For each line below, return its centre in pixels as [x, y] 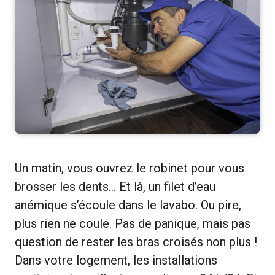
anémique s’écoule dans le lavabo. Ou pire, [128, 205]
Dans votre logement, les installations [116, 261]
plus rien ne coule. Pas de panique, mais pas [133, 224]
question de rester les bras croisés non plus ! [136, 242]
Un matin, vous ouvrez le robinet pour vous [130, 168]
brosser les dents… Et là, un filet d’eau [115, 187]
